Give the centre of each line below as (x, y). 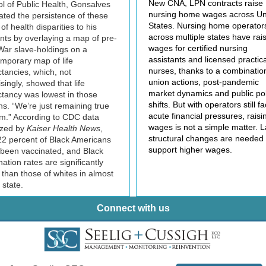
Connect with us (133, 208)
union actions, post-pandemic (204, 82)
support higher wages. (190, 150)
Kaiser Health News (64, 128)
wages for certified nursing (198, 48)
